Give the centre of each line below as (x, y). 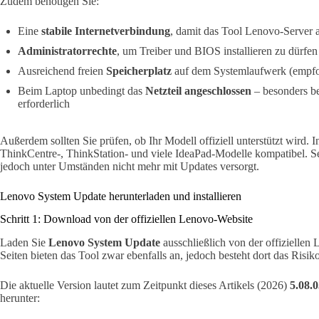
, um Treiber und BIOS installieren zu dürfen (217, 51)
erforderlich (44, 103)
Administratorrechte (67, 51)
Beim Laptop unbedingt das (82, 90)
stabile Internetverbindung (106, 31)
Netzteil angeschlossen (198, 90)
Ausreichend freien (62, 70)
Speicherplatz (139, 70)
